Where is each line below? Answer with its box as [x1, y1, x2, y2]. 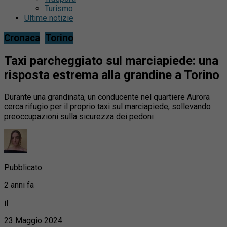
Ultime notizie [24, 13, 73, 23]
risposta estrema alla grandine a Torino [4, 68, 219, 83]
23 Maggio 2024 [4, 215, 62, 225]
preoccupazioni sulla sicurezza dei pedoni [4, 111, 154, 121]
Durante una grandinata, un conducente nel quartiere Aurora [4, 92, 210, 102]
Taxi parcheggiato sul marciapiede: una [4, 54, 218, 68]
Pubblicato [4, 162, 42, 172]
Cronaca [4, 32, 40, 44]
